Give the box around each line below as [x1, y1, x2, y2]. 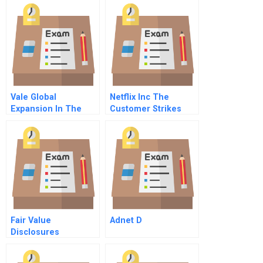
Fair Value [11, 215, 51, 225]
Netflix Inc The [110, 92, 169, 102]
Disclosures [11, 227, 59, 237]
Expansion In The [11, 104, 82, 114]
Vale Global [11, 92, 56, 102]
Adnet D [110, 215, 142, 225]
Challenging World [11, 116, 86, 126]
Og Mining [11, 127, 53, 137]
